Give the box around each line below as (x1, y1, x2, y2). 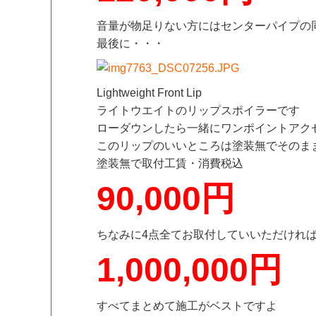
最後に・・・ (97, 37, 164, 49)
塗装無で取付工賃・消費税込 (97, 157, 243, 169)
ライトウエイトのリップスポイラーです (97, 104, 300, 116)
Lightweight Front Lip (97, 87, 202, 99)
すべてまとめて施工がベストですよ (97, 300, 277, 312)
